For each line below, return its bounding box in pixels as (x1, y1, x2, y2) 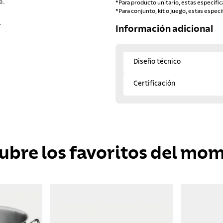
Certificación (133, 80, 175, 87)
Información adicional (115, 24, 213, 34)
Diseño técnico (133, 58, 181, 65)
